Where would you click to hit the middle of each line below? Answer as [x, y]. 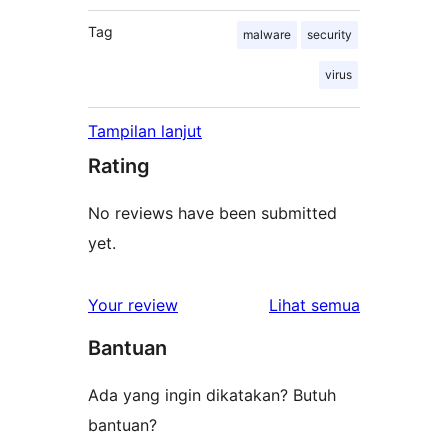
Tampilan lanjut [145, 131]
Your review [133, 305]
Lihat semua [314, 305]
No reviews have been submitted [212, 213]
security [329, 35]
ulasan [383, 304]
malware [267, 35]
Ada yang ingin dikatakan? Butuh [212, 395]
